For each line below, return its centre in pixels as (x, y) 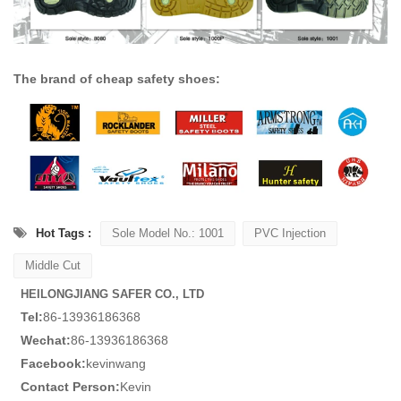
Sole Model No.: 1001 (168, 234)
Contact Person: (70, 387)
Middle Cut (53, 266)
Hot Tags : (64, 234)
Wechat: (46, 341)
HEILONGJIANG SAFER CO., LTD (112, 294)
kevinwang (116, 364)
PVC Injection (290, 234)
